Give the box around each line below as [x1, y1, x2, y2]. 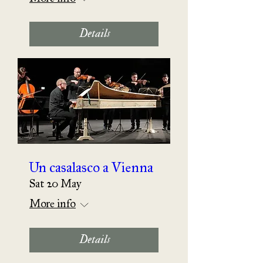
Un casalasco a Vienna [29, 160, 153, 168]
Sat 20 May [29, 177, 81, 185]
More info [29, 197, 76, 205]
